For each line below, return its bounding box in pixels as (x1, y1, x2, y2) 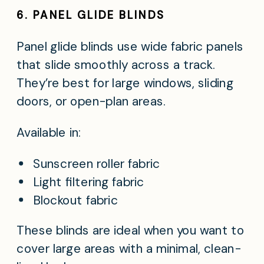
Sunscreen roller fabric (33, 156, 160, 173)
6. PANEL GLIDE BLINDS (16, 8, 165, 22)
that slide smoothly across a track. (16, 57, 216, 74)
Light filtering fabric (33, 173, 144, 190)
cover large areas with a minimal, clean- (16, 240, 241, 258)
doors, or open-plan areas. (16, 93, 166, 110)
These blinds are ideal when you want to (16, 222, 245, 239)
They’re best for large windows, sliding (16, 74, 234, 91)
